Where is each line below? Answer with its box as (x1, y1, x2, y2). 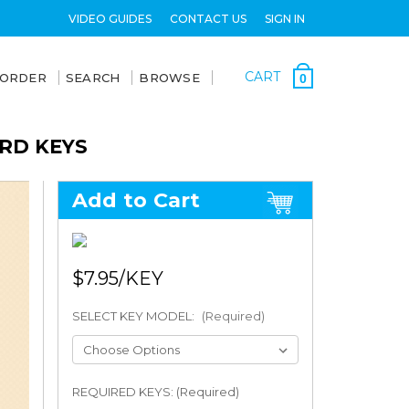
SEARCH (65, 70, 121, 85)
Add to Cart (71, 188, 201, 213)
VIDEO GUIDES (68, 11, 152, 26)
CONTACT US (169, 11, 246, 26)
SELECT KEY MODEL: (71, 309, 197, 323)
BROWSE (139, 70, 200, 85)
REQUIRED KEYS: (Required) (71, 383, 239, 399)
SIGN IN (264, 11, 305, 26)
